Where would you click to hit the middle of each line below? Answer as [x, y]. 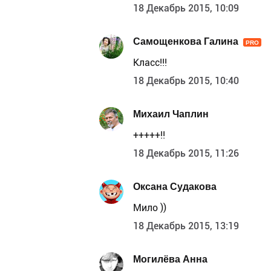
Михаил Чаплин [171, 114]
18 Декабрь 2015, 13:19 [186, 226]
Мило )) [150, 207]
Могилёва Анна [170, 260]
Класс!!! [150, 62]
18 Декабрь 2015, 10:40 [186, 80]
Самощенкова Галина [186, 42]
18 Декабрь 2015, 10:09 [186, 8]
